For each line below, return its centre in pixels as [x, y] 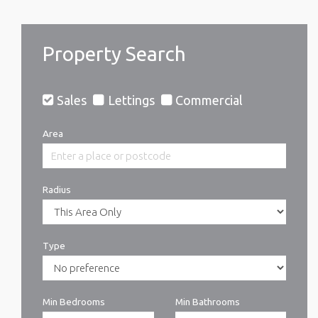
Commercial [209, 100]
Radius [57, 190]
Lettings [131, 100]
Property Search [114, 54]
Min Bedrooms [74, 302]
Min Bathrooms [207, 302]
